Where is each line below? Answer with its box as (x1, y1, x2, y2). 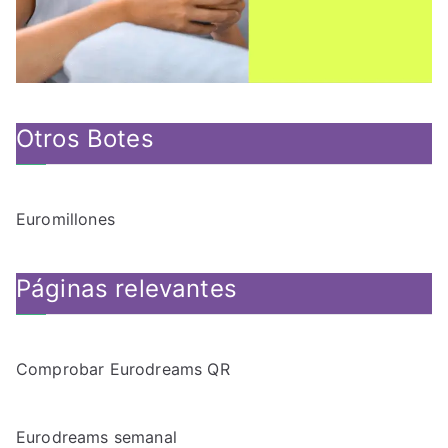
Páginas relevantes (16, 274, 237, 304)
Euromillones (16, 209, 115, 230)
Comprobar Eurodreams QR (16, 359, 230, 380)
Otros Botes (16, 124, 154, 154)
